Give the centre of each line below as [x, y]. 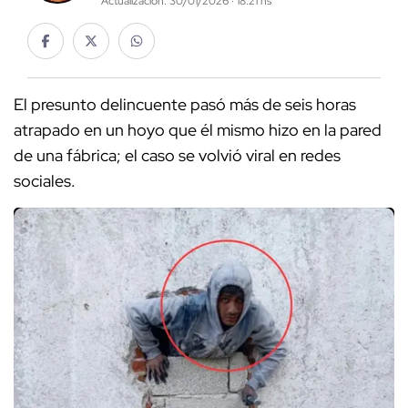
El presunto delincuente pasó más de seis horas [185, 105]
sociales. [45, 181]
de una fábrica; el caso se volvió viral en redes [177, 156]
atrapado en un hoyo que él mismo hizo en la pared [198, 130]
